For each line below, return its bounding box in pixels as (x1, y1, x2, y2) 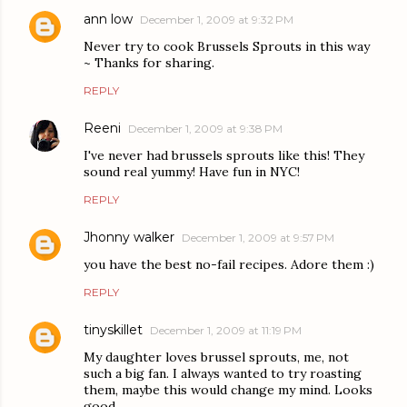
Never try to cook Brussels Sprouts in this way (84, 38, 370, 55)
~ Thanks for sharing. (84, 55, 214, 72)
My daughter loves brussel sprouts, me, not (84, 349, 349, 366)
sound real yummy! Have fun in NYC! (84, 164, 300, 181)
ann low (84, 11, 133, 28)
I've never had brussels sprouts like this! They (84, 147, 364, 164)
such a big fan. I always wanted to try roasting (84, 365, 362, 382)
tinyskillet (84, 322, 143, 339)
